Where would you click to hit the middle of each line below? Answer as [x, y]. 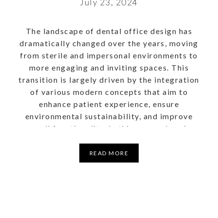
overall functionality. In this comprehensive [109, 128]
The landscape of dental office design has [109, 31]
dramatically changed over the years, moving [109, 43]
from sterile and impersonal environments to [109, 55]
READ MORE [109, 153]
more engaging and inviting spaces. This [109, 67]
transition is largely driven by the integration [109, 79]
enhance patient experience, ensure [109, 104]
